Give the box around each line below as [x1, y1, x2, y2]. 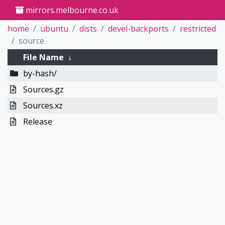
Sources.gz [23, 84, 64, 95]
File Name [23, 52, 64, 63]
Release [23, 116, 52, 127]
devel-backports [108, 23, 169, 34]
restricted [180, 23, 216, 34]
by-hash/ [23, 68, 57, 79]
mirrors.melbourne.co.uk [24, 5, 119, 16]
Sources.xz [23, 100, 63, 111]
